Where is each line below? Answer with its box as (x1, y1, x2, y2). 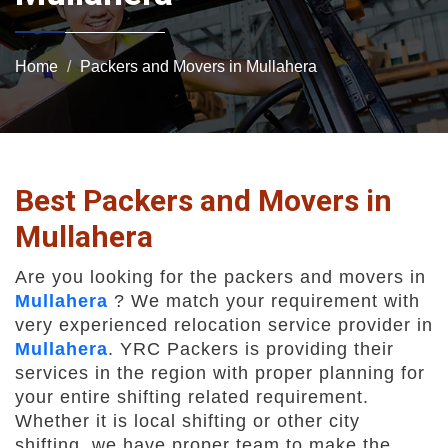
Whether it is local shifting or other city (15, 411, 360, 431)
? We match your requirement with (108, 291, 420, 311)
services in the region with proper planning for (15, 363, 425, 383)
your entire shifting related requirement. (15, 387, 369, 407)
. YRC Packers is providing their (108, 339, 394, 359)
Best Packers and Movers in (15, 183, 392, 218)
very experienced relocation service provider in (15, 315, 433, 335)
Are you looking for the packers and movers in (15, 267, 426, 287)
